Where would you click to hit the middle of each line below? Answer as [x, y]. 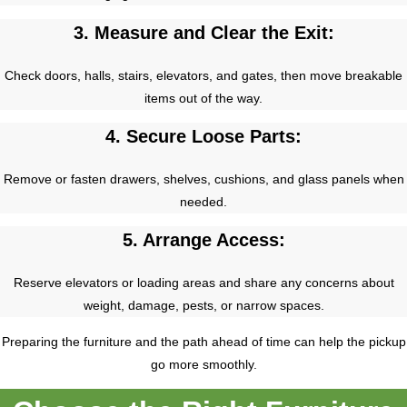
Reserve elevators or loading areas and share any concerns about [203, 283]
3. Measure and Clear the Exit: [203, 32]
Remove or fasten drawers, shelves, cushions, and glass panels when [203, 179]
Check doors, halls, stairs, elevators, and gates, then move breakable [203, 75]
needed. [203, 202]
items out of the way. [203, 98]
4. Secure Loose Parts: [203, 137]
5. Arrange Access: [203, 240]
